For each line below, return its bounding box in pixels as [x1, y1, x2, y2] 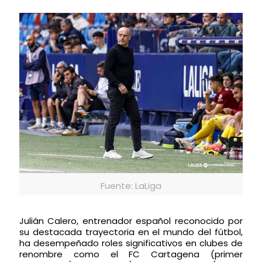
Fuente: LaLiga [101, 179, 161, 192]
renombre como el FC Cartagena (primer [19, 247, 243, 260]
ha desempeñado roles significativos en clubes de [19, 236, 243, 249]
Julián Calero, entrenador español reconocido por [19, 214, 243, 227]
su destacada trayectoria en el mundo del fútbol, [19, 225, 243, 238]
